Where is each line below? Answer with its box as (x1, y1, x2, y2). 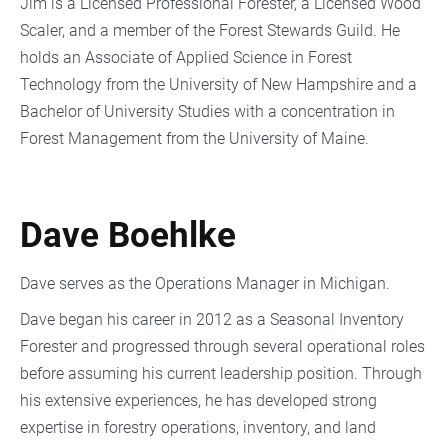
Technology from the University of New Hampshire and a (20, 74, 417, 94)
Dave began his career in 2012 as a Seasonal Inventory (20, 310, 404, 330)
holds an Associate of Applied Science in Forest (20, 47, 352, 67)
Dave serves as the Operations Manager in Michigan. (20, 274, 394, 294)
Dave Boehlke (20, 214, 236, 256)
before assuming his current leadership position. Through (20, 364, 422, 384)
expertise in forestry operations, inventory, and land (20, 418, 376, 438)
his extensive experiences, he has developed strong (20, 391, 377, 411)
